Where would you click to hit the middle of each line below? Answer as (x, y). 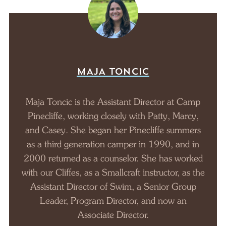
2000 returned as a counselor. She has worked (113, 158)
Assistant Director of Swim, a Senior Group (113, 186)
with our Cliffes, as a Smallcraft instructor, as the (113, 172)
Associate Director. (113, 215)
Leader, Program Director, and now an (113, 201)
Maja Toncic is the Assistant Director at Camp (113, 102)
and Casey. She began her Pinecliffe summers (113, 130)
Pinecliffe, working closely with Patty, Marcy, (113, 116)
